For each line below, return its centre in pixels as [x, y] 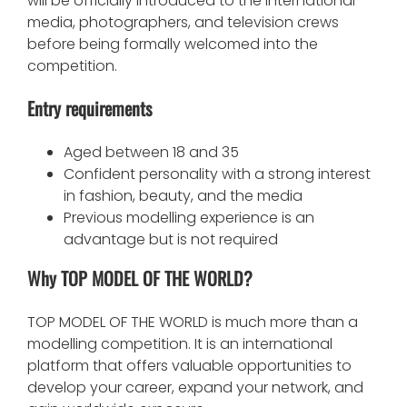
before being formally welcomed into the [173, 44]
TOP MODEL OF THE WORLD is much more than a [193, 322]
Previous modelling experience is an [189, 217]
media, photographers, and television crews [183, 22]
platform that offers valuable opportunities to [189, 365]
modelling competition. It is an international [180, 343]
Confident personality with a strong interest [217, 174]
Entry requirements [89, 108]
